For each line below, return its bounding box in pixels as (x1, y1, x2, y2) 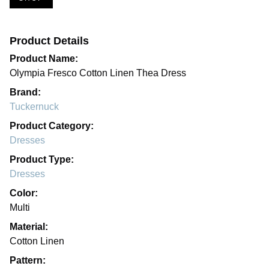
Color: (10, 188, 38, 198)
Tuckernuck (10, 101, 59, 112)
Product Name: (10, 53, 78, 64)
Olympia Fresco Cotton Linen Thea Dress (10, 68, 186, 78)
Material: (10, 222, 48, 232)
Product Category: (10, 121, 94, 131)
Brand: (10, 87, 41, 97)
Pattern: (10, 255, 46, 265)
